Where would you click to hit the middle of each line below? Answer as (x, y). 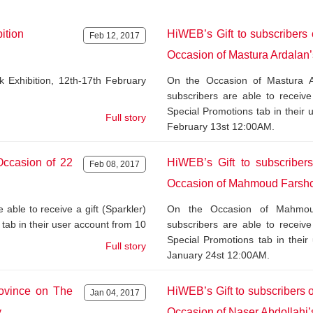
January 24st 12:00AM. (218, 255)
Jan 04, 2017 (115, 293)
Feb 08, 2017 (115, 164)
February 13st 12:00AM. (221, 126)
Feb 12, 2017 (115, 36)
